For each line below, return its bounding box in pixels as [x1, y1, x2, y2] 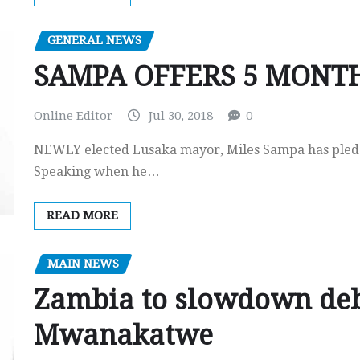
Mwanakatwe [34, 318, 213, 351]
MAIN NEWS [47, 256, 119, 272]
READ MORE [47, 208, 118, 223]
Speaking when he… [34, 164, 160, 180]
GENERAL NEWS [47, 33, 141, 48]
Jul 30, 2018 [149, 108, 213, 123]
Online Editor [34, 108, 112, 123]
